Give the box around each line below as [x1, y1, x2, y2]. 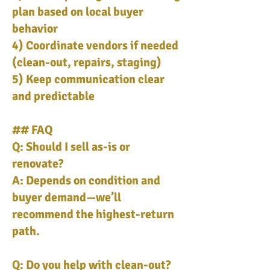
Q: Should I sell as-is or [12, 139, 130, 154]
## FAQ [12, 122, 52, 137]
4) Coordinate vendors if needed [12, 38, 178, 53]
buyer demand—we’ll [12, 190, 121, 205]
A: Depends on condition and [12, 173, 160, 188]
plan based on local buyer [12, 4, 143, 19]
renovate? [12, 156, 63, 171]
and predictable [12, 89, 95, 104]
